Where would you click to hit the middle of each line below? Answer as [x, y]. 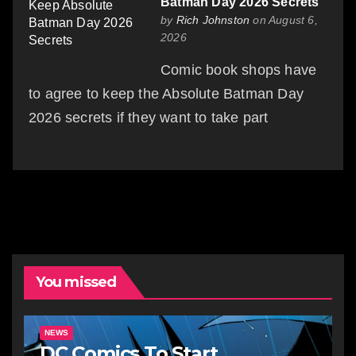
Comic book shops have [239, 70]
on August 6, [284, 19]
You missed [76, 282]
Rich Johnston [213, 19]
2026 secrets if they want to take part [149, 117]
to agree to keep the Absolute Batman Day [166, 93]
